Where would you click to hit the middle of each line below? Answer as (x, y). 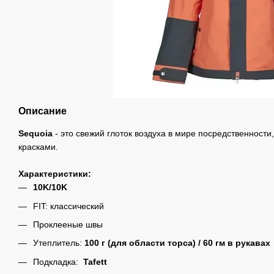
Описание (43, 111)
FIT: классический (68, 206)
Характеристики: (55, 174)
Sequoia (35, 134)
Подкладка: (58, 261)
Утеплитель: (59, 243)
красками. (38, 147)
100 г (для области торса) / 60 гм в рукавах (177, 243)
